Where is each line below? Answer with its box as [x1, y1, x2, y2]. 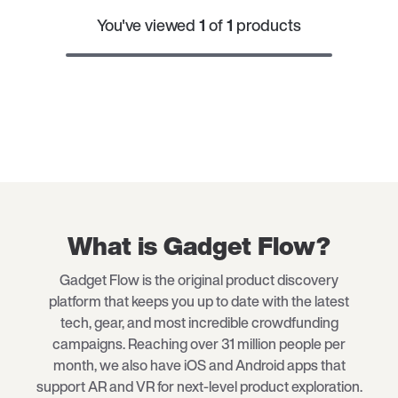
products [236, 13, 301, 37]
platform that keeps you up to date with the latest [49, 291, 349, 313]
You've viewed [97, 13, 199, 37]
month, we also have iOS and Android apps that [52, 354, 346, 377]
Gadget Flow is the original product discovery [60, 269, 338, 291]
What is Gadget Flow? [68, 227, 330, 265]
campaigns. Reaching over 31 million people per [52, 333, 346, 355]
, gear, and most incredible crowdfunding [88, 312, 338, 334]
